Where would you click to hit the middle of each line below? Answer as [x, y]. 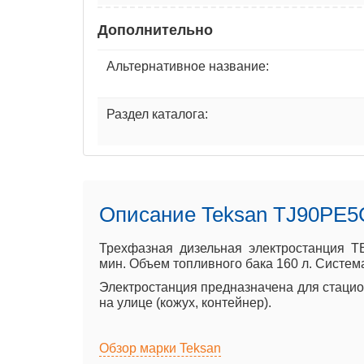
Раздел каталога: [157, 114]
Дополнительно [155, 30]
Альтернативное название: [188, 66]
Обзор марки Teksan [160, 348]
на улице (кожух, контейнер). [185, 302]
